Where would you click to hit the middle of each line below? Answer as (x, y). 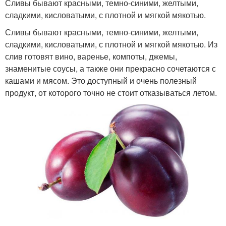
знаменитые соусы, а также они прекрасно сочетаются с (110, 68)
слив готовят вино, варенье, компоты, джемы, (91, 56)
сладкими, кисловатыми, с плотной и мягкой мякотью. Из (111, 44)
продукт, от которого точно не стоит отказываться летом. (111, 93)
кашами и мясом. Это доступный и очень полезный (101, 80)
